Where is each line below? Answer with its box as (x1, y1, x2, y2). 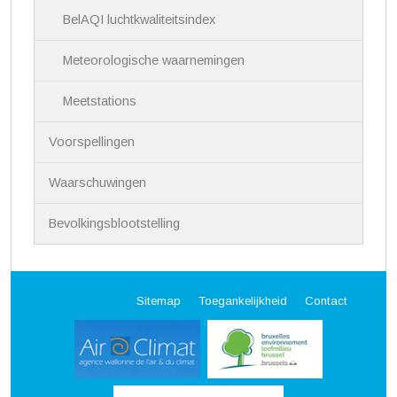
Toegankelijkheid (198, 293, 287, 307)
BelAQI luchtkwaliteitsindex (63, 12, 216, 27)
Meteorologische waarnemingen (63, 53, 245, 68)
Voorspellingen (49, 135, 136, 150)
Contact (305, 293, 347, 307)
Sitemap (136, 293, 181, 307)
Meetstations (63, 94, 137, 109)
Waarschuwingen (49, 175, 147, 191)
